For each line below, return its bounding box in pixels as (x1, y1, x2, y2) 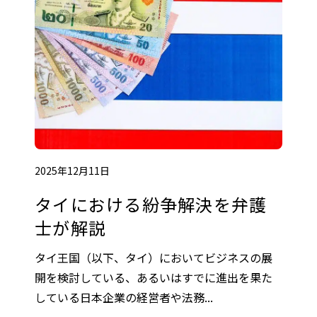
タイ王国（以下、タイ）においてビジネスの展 (35, 248, 272, 266)
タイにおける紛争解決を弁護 (35, 191, 267, 217)
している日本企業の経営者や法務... (35, 288, 213, 306)
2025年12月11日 (35, 163, 110, 178)
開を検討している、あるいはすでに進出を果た (35, 268, 272, 286)
